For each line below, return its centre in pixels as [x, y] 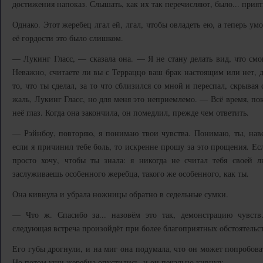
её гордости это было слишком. [68, 38]
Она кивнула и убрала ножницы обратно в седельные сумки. [120, 194]
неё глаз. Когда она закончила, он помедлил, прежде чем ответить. [131, 112]
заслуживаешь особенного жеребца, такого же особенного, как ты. [131, 173]
